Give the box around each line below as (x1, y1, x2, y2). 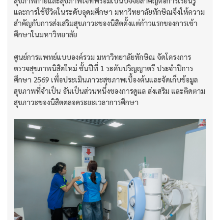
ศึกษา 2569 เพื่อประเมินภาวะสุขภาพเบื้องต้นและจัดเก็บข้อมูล (14, 74, 198, 84)
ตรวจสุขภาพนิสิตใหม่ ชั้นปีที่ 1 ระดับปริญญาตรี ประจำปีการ (14, 63, 193, 73)
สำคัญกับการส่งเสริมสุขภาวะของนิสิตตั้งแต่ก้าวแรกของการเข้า (14, 18, 197, 27)
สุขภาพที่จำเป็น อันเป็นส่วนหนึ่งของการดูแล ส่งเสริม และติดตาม (14, 85, 205, 95)
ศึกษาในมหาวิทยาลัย (14, 29, 77, 39)
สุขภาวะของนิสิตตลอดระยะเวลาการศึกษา (14, 97, 138, 107)
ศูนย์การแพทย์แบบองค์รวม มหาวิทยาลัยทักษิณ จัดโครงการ (14, 52, 191, 61)
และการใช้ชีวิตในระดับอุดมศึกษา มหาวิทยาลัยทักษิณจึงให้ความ (14, 6, 205, 16)
